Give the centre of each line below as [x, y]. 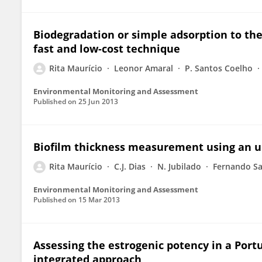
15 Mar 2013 [99, 200]
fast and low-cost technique [107, 49]
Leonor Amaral [144, 68]
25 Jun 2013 [98, 101]
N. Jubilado [179, 166]
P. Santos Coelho [219, 68]
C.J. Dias [130, 166]
